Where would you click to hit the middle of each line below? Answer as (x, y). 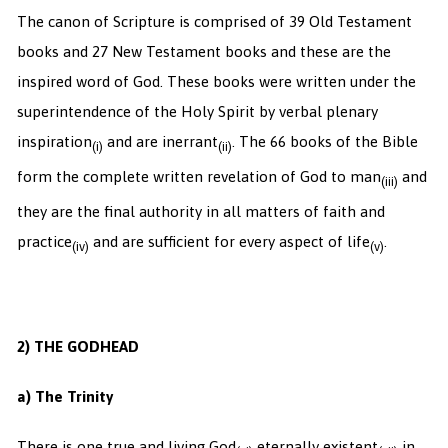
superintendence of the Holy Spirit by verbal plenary (197, 111)
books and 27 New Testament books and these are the (203, 51)
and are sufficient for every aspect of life (229, 242)
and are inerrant (160, 141)
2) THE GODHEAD (77, 347)
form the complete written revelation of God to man (198, 177)
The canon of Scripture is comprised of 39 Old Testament (214, 21)
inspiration (54, 141)
